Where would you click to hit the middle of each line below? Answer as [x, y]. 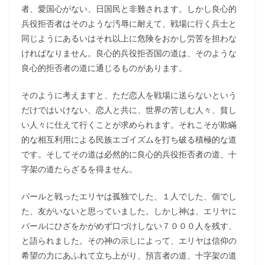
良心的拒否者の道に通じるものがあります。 [104, 68]
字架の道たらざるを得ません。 [79, 169]
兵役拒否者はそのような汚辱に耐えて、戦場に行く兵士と [129, 23]
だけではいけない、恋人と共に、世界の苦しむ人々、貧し [129, 110]
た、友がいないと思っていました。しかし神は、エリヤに [129, 211]
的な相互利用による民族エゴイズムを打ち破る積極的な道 [129, 139]
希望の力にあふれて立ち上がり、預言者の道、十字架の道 [129, 255]
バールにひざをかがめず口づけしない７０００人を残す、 [129, 226]
